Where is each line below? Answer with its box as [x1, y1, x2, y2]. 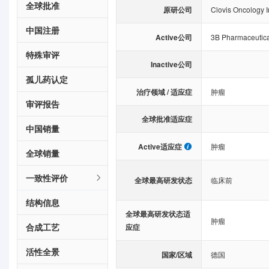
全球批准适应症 [141, 113, 192, 124]
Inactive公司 [150, 59, 192, 70]
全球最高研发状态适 [125, 208, 190, 219]
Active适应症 [138, 141, 182, 152]
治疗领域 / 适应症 [136, 86, 192, 97]
